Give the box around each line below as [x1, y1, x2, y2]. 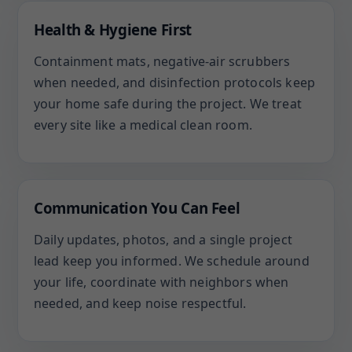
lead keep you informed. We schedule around [34, 252, 310, 269]
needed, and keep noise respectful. [34, 295, 247, 312]
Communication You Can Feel [34, 198, 240, 218]
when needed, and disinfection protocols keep [34, 74, 316, 91]
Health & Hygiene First [34, 20, 192, 39]
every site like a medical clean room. [34, 116, 252, 134]
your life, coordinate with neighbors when [34, 273, 289, 291]
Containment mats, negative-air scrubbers [34, 53, 291, 70]
